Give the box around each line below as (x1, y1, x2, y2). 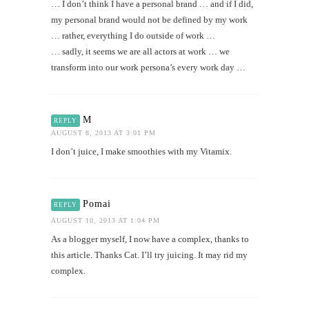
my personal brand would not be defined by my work (51, 14, 248, 25)
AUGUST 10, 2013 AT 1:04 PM (51, 216, 160, 224)
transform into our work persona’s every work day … (51, 61, 246, 72)
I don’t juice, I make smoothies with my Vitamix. (51, 146, 232, 157)
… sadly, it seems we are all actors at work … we (51, 46, 230, 57)
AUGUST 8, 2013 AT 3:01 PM (51, 128, 156, 137)
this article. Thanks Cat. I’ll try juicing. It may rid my (51, 249, 248, 260)
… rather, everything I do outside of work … (51, 30, 215, 41)
